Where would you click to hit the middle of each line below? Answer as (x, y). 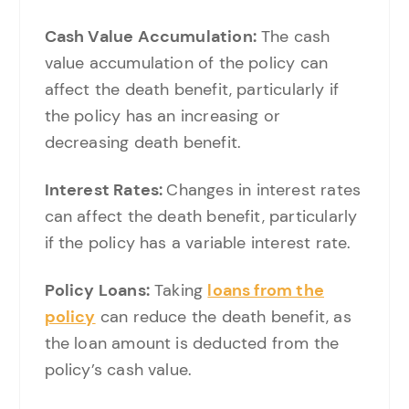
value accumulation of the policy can (186, 63)
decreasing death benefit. (143, 142)
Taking (178, 290)
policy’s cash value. (118, 369)
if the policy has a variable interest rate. (198, 242)
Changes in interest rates (264, 189)
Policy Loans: (97, 290)
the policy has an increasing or (163, 115)
